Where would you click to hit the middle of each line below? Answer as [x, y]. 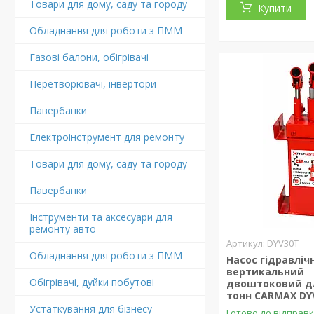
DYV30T [283, 243]
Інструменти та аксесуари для [101, 217]
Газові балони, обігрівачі [89, 57]
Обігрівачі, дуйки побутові [92, 282]
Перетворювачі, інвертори [93, 84]
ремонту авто [63, 229]
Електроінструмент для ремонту [107, 137]
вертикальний [266, 272]
